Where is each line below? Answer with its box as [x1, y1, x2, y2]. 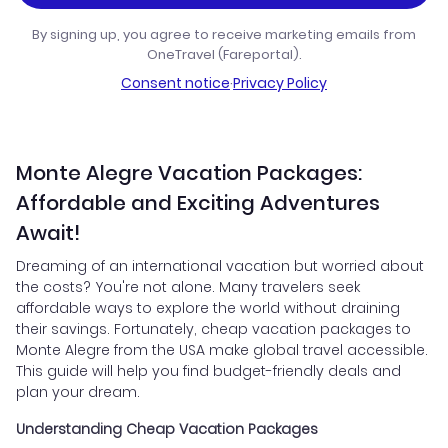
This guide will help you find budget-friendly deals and [16, 361, 401, 382]
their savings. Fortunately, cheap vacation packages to [16, 319, 411, 340]
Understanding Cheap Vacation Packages [16, 419, 318, 440]
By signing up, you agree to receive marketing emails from [32, 25, 416, 45]
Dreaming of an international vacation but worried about [16, 256, 424, 277]
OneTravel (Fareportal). [146, 45, 302, 65]
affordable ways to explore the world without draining [16, 298, 400, 319]
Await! [16, 219, 80, 248]
